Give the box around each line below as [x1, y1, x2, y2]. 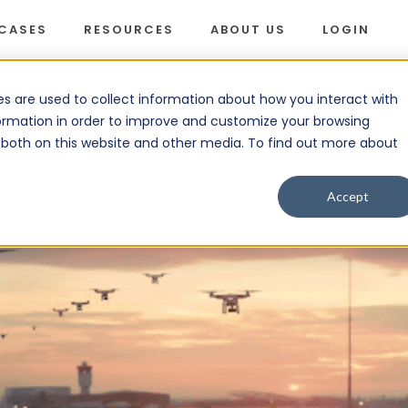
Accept [327, 189, 370, 205]
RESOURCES [83, 21, 174, 39]
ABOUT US [209, 21, 286, 39]
